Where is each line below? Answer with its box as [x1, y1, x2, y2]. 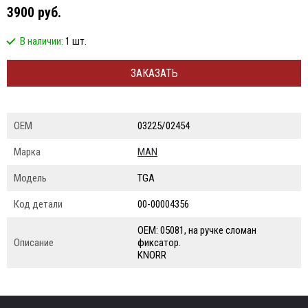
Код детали [14, 198, 63, 210]
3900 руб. [7, 4, 61, 21]
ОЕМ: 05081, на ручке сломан [137, 224, 256, 236]
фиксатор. [137, 236, 181, 249]
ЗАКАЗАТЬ [130, 67, 178, 80]
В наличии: [20, 35, 65, 47]
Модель [14, 172, 47, 184]
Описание [14, 236, 54, 249]
